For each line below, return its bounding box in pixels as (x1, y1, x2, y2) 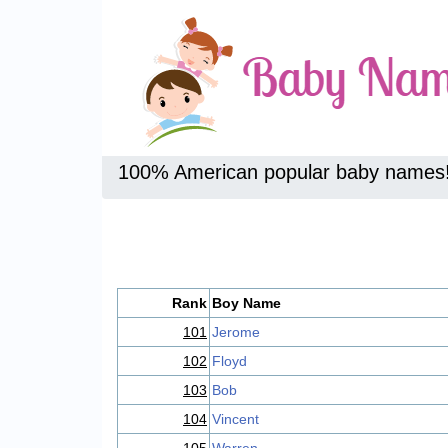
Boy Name (212, 295, 281, 311)
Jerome (212, 324, 260, 340)
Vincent (212, 411, 259, 427)
